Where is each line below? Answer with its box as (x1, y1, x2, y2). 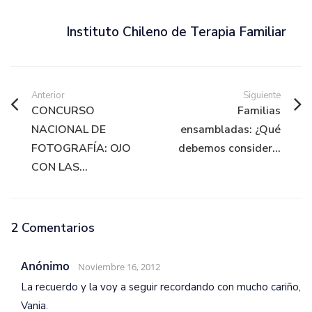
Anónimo (21, 258, 70, 274)
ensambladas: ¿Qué (180, 122, 281, 138)
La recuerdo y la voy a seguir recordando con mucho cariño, (21, 280, 301, 295)
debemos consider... (178, 141, 281, 157)
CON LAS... (31, 159, 88, 175)
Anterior (31, 89, 65, 102)
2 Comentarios (10, 219, 95, 237)
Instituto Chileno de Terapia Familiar (66, 23, 286, 42)
